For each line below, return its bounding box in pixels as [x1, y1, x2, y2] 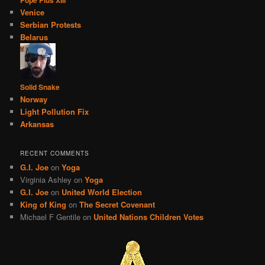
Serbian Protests [20, 18, 82, 30]
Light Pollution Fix [20, 105, 89, 117]
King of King [20, 199, 67, 211]
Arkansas [20, 118, 54, 130]
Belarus [20, 31, 49, 43]
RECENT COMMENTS [20, 149, 90, 158]
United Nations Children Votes [93, 211, 204, 223]
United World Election [62, 186, 143, 198]
